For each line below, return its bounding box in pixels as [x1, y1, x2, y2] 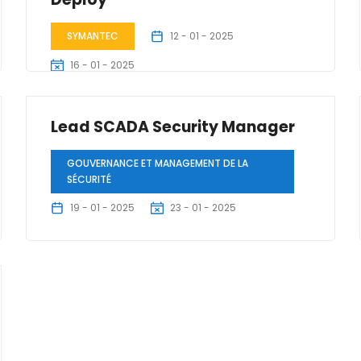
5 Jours [60, 254, 100, 268]
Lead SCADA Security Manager [51, 116, 296, 138]
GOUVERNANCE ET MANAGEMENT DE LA [67, 156, 249, 170]
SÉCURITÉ [67, 172, 112, 186]
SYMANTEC [67, 29, 119, 43]
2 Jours [60, 89, 99, 103]
